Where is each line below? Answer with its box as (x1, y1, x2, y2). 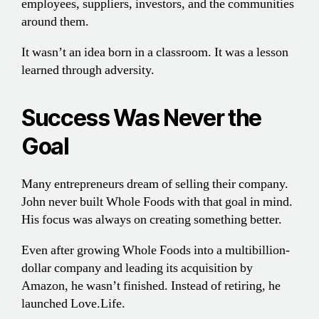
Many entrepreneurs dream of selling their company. (21, 176, 288, 193)
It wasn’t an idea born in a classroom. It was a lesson (21, 44, 288, 61)
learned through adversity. (21, 62, 155, 79)
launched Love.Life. (21, 296, 125, 313)
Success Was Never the (21, 104, 262, 132)
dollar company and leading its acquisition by (21, 260, 253, 277)
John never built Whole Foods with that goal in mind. (21, 194, 293, 211)
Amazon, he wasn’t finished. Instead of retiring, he (21, 278, 281, 295)
